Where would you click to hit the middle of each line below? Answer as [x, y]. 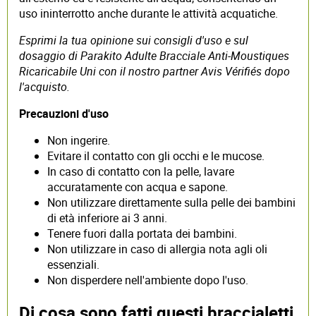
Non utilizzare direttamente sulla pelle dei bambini [171, 202]
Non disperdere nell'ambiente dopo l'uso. [148, 280]
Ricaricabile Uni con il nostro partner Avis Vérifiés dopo [154, 71]
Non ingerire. [79, 140]
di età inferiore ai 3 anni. [107, 218]
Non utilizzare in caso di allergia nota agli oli [157, 249]
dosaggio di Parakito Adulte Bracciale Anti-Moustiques [154, 55]
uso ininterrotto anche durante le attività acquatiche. [148, 13]
